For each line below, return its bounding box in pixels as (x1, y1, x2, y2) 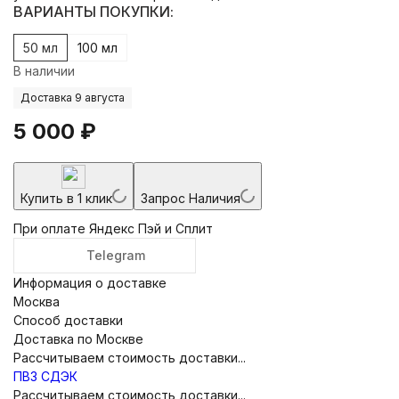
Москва (13, 293, 60, 309)
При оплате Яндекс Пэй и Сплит (13, 220, 213, 236)
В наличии (13, 62, 75, 78)
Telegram (85, 247, 145, 263)
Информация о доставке (13, 274, 167, 290)
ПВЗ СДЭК (13, 368, 77, 384)
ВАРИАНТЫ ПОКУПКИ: (13, 2, 174, 20)
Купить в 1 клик (20, 190, 112, 206)
